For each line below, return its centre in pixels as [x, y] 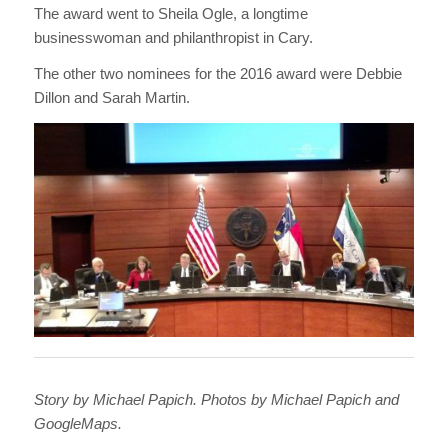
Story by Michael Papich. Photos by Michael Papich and [216, 399]
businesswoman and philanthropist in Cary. [173, 37]
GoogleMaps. [77, 423]
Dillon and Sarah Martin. [111, 98]
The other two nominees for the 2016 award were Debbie [217, 74]
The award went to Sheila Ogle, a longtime [170, 13]
